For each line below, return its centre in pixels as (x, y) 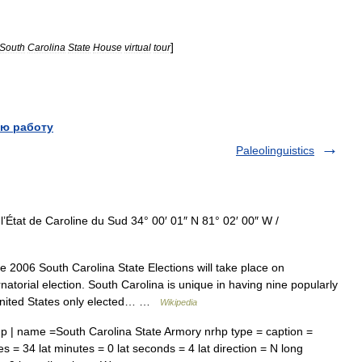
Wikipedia (179, 302)
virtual (138, 47)
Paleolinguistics (275, 150)
